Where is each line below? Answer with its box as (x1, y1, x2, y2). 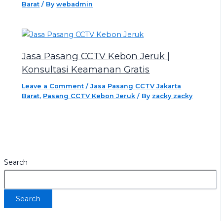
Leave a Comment (22, 82, 84, 90)
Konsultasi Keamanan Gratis (22, 64, 150, 75)
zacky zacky (152, 92, 193, 100)
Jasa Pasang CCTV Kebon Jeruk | (22, 50, 170, 62)
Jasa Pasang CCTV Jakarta (90, 82, 182, 90)
